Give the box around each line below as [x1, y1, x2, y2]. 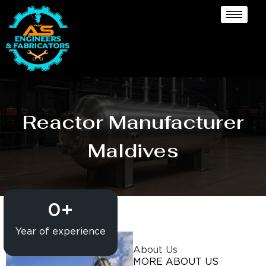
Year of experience [15, 227, 106, 236]
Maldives [87, 138, 179, 163]
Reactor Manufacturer [22, 109, 244, 134]
